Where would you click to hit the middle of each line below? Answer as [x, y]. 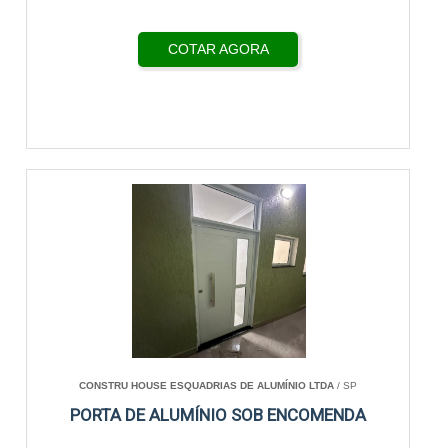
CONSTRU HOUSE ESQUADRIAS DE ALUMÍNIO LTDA [207, 385]
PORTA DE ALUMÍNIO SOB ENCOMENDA [218, 415]
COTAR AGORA [218, 49]
